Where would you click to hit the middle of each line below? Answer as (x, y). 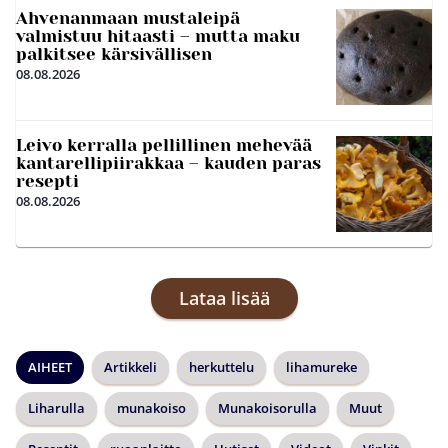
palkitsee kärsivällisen (114, 53)
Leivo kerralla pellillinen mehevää (164, 144)
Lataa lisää (224, 297)
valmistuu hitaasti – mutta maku (158, 35)
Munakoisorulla (267, 407)
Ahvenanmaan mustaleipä (128, 17)
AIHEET (50, 366)
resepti (47, 180)
